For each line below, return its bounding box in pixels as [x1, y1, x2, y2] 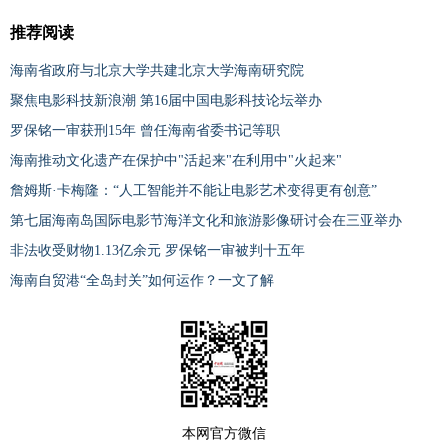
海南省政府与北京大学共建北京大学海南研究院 [10, 62, 304, 78]
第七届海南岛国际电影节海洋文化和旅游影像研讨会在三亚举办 [10, 212, 402, 228]
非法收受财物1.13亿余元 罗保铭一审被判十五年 [10, 242, 305, 258]
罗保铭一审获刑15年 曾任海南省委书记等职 [10, 122, 280, 138]
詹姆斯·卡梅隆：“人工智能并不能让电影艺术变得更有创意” [10, 182, 377, 198]
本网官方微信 [182, 425, 266, 441]
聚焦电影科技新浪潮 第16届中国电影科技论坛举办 [10, 92, 322, 108]
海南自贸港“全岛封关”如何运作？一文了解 [10, 272, 274, 288]
